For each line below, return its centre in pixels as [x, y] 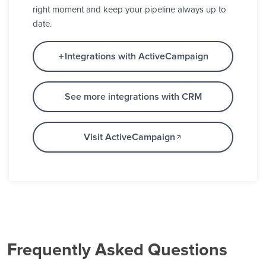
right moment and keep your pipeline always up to [129, 10]
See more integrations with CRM [133, 97]
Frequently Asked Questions [117, 251]
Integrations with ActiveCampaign [137, 57]
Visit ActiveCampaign [129, 137]
